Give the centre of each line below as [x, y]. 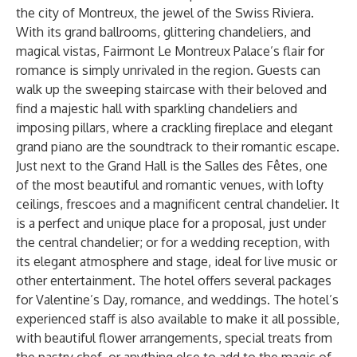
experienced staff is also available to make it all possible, [178, 319]
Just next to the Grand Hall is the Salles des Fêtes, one [172, 166]
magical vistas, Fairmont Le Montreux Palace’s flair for [170, 51]
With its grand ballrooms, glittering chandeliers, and [163, 32]
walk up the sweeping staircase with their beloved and [171, 89]
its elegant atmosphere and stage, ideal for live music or [177, 261]
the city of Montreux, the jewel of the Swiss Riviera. [165, 13]
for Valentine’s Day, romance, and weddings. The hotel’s [177, 300]
